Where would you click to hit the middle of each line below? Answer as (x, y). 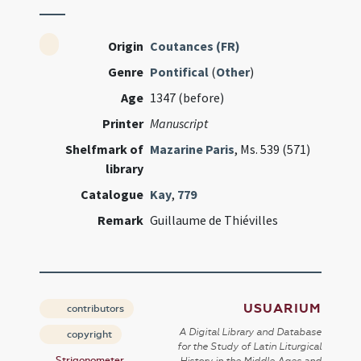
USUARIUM (282, 309)
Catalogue (112, 194)
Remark (121, 220)
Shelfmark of (105, 149)
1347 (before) (187, 98)
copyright (89, 334)
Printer (123, 123)
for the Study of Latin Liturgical (249, 346)
